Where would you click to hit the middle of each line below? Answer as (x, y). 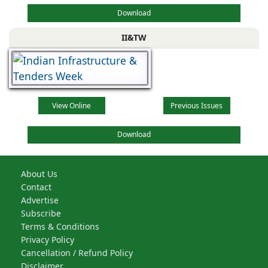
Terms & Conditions (60, 226)
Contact (36, 187)
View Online (71, 105)
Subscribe (41, 213)
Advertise (40, 200)
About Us (39, 173)
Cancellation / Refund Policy (77, 252)
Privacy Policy (48, 239)
